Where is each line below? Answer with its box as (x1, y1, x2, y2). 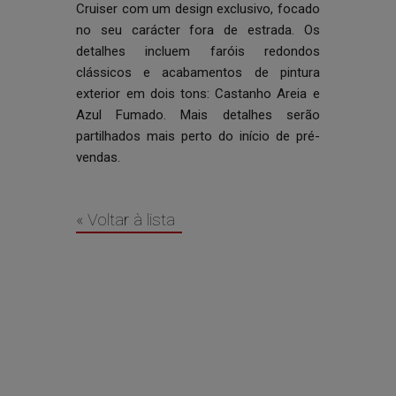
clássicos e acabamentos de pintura (76, 65, 320, 80)
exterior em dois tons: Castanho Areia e (76, 86, 320, 102)
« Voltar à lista (76, 209, 176, 230)
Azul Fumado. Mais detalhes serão (76, 107, 320, 123)
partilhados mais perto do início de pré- (76, 128, 320, 144)
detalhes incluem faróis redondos (76, 43, 320, 59)
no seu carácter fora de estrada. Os (76, 22, 320, 38)
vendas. (76, 149, 121, 165)
